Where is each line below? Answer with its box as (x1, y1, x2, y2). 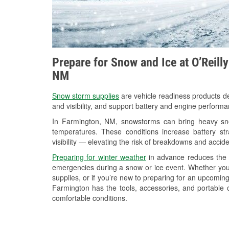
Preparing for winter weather (52, 152, 146, 163)
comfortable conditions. (52, 193, 127, 203)
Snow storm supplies (52, 90, 120, 101)
